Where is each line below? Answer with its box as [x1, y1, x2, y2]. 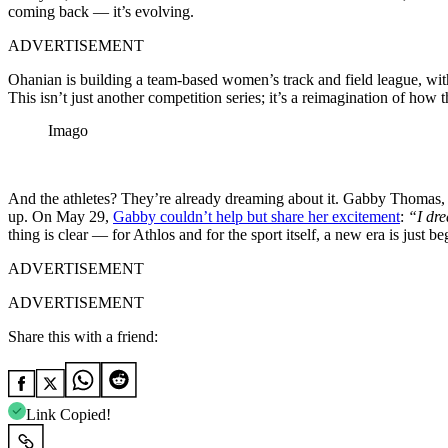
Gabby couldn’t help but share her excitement [113, 207, 400, 225]
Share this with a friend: [8, 327, 158, 345]
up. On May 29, [8, 207, 113, 225]
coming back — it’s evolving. [8, 2, 194, 20]
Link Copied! [26, 405, 111, 423]
